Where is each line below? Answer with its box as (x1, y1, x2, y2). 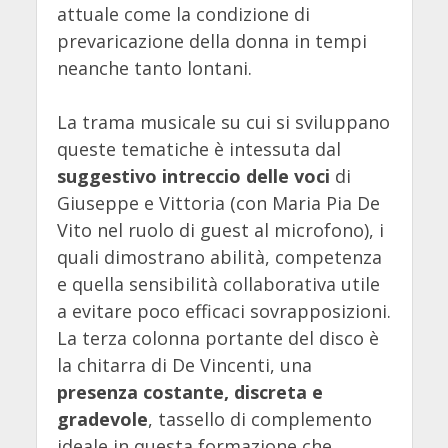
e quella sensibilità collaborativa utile (56, 272, 380, 297)
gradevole (56, 407, 148, 432)
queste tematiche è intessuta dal (56, 137, 341, 162)
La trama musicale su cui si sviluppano (56, 110, 390, 135)
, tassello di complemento (147, 407, 372, 432)
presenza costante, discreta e (56, 380, 323, 405)
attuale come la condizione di (56, 2, 310, 27)
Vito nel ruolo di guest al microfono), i (56, 218, 384, 243)
